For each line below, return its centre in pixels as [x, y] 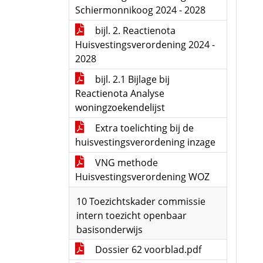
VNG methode [125, 163]
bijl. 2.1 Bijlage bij [131, 79]
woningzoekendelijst [120, 107]
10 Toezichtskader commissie [141, 201]
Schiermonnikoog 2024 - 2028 [140, 10]
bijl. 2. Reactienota [134, 31]
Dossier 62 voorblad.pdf [147, 249]
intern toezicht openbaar [131, 215]
